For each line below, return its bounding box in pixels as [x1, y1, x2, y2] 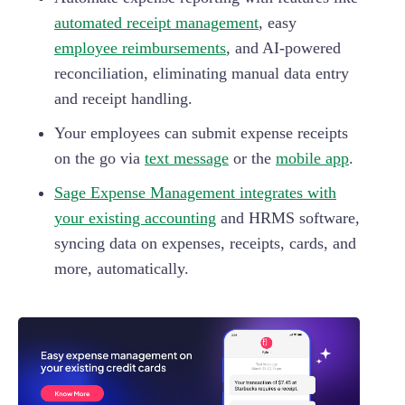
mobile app [276, 149, 349, 168]
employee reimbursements [54, 39, 226, 58]
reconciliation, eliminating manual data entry [54, 64, 349, 83]
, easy [259, 14, 297, 33]
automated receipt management [54, 14, 259, 33]
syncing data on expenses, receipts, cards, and [54, 234, 356, 253]
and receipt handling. [54, 89, 197, 108]
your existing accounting [54, 209, 216, 228]
